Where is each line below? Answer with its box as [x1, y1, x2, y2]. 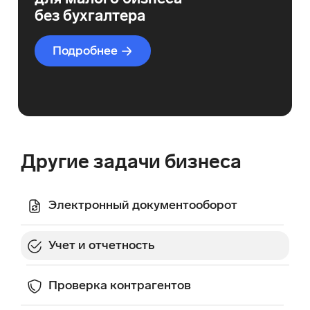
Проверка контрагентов [48, 277, 191, 293]
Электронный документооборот [48, 197, 237, 213]
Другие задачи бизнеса [21, 150, 241, 174]
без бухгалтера [35, 6, 145, 26]
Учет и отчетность [48, 237, 155, 253]
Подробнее [53, 43, 118, 59]
